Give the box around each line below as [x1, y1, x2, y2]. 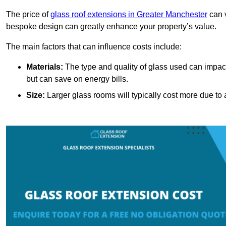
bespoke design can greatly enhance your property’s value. [6, 22, 216, 31]
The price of [6, 10, 50, 19]
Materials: [26, 63, 63, 72]
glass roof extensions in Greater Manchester [50, 10, 207, 19]
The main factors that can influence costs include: [6, 42, 182, 51]
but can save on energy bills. [26, 75, 128, 84]
